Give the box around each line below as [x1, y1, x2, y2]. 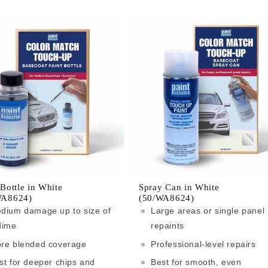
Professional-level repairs [151, 239, 256, 249]
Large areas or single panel [151, 206, 265, 216]
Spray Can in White [139, 182, 220, 193]
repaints [151, 221, 184, 231]
